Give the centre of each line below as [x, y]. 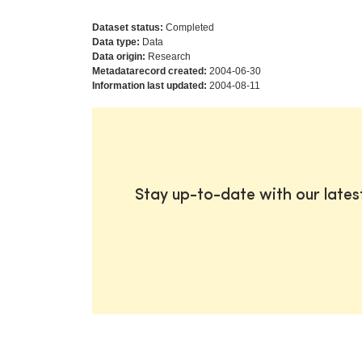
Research [168, 56]
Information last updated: [149, 85]
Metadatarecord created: [149, 71]
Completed [189, 27]
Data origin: [119, 56]
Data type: [116, 42]
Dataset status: [128, 27]
